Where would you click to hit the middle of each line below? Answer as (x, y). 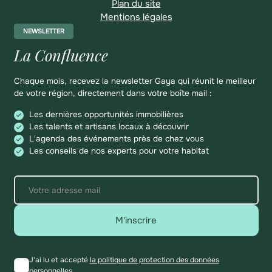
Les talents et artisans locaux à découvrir (109, 127)
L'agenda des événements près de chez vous (116, 139)
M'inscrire (136, 221)
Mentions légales (136, 17)
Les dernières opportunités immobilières (106, 115)
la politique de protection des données (154, 260)
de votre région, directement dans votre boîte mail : (112, 93)
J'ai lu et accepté (59, 260)
